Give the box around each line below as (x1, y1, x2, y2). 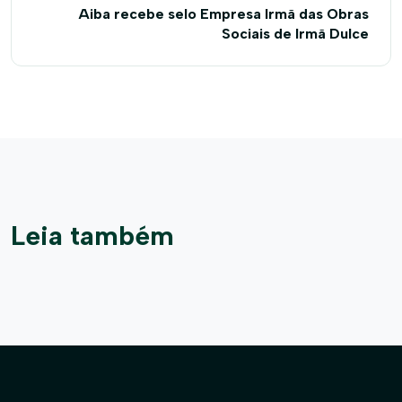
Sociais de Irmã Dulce (222, 25, 369, 42)
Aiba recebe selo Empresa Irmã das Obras (78, 5, 369, 22)
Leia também (11, 219, 174, 252)
